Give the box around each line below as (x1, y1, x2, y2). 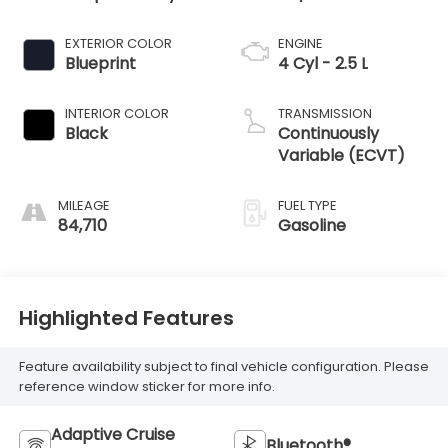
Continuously (278, 122, 379, 146)
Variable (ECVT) (278, 144, 405, 168)
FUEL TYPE (278, 196, 337, 216)
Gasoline (278, 214, 346, 238)
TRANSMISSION (278, 104, 372, 124)
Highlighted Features (18, 303, 234, 332)
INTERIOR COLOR (64, 104, 169, 124)
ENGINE (278, 34, 323, 54)
